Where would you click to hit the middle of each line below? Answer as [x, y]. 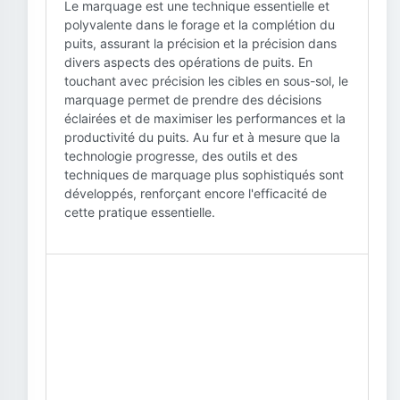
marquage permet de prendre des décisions [193, 100]
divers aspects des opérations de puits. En [188, 62]
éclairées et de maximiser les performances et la [205, 118]
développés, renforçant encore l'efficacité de [196, 193]
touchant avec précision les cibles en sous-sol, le [206, 81]
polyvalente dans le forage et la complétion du [200, 25]
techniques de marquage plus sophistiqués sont [204, 175]
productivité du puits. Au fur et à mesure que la [202, 137]
